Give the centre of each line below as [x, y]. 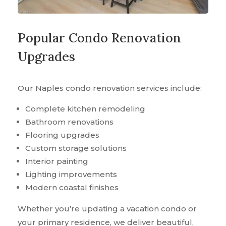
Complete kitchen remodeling [85, 109]
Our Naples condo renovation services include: [110, 88]
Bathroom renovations [69, 122]
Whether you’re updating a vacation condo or [107, 209]
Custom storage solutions [76, 148]
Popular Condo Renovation [99, 38]
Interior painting [57, 161]
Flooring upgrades [62, 135]
